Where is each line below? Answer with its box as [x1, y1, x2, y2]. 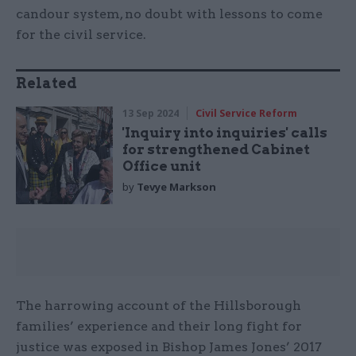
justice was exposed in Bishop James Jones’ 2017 [16, 339, 322, 354]
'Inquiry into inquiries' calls [122, 125, 328, 141]
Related [16, 75, 77, 92]
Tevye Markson [137, 180, 217, 195]
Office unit [122, 158, 202, 175]
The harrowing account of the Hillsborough [16, 297, 301, 313]
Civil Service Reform [195, 106, 298, 121]
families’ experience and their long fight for [16, 318, 302, 334]
